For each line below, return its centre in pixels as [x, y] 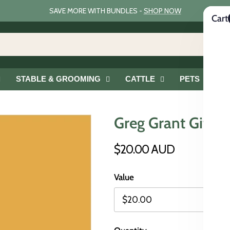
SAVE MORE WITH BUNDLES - [96, 11]
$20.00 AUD [145, 150]
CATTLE [140, 79]
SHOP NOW [162, 11]
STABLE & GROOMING [58, 79]
